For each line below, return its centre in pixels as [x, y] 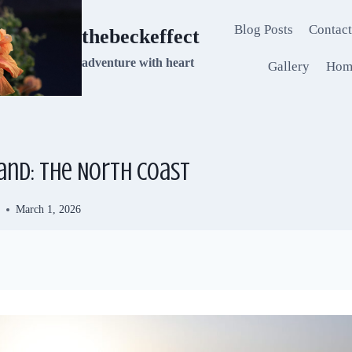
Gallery [289, 67]
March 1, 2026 [49, 210]
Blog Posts [263, 29]
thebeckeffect [141, 37]
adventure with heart [138, 62]
